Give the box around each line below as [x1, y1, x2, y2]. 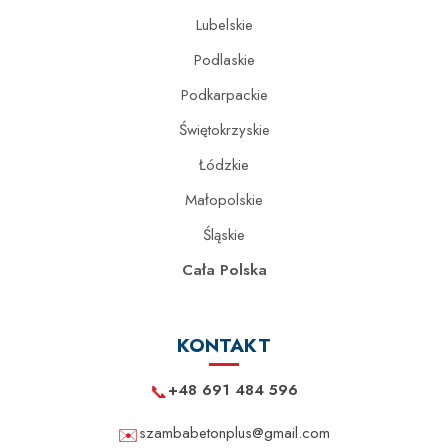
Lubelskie [195, 14, 253, 36]
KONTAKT [177, 331, 271, 359]
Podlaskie [193, 49, 255, 71]
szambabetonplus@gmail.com [139, 422, 330, 444]
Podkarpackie [180, 84, 268, 106]
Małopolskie [185, 189, 263, 211]
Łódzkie [199, 154, 249, 176]
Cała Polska [181, 259, 267, 281]
